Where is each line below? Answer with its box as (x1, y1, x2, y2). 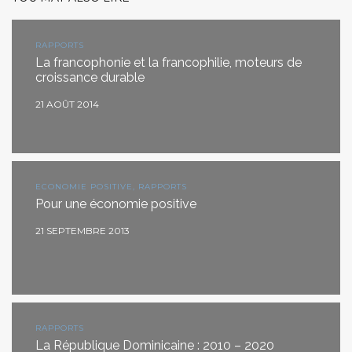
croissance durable (35, 69, 145, 85)
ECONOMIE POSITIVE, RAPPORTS (35, 181, 187, 192)
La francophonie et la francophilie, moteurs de (35, 54, 302, 70)
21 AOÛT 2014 (35, 97, 99, 110)
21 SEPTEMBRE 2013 (35, 224, 130, 236)
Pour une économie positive (35, 196, 196, 211)
